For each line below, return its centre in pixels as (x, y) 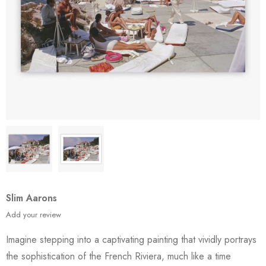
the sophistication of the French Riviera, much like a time (118, 256)
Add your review (34, 214)
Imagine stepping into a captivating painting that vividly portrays (131, 239)
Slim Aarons (31, 198)
